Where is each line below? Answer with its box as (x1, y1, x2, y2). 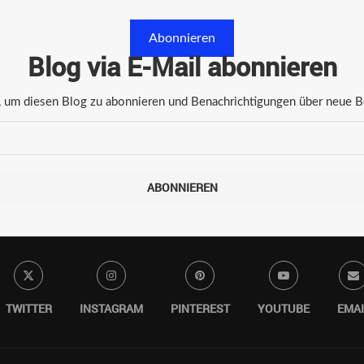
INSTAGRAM (79, 300, 143, 316)
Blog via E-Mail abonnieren (27, 48, 337, 84)
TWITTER (5, 300, 52, 316)
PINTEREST (170, 300, 230, 316)
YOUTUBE (257, 300, 310, 316)
